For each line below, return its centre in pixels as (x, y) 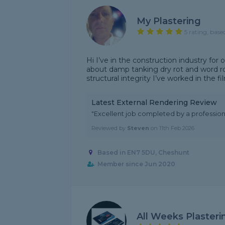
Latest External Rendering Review (154, 102)
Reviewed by (109, 128)
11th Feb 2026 (177, 128)
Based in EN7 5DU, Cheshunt (143, 153)
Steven (138, 128)
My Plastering (169, 21)
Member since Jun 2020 (136, 164)
